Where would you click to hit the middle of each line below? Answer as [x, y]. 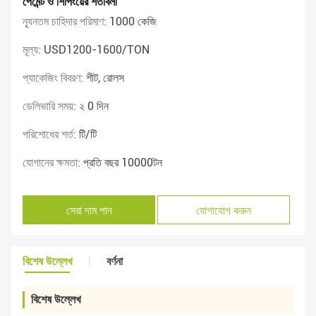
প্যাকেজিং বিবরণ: [54, 78]
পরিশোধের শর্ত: [51, 135]
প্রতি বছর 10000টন [123, 163]
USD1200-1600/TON [97, 50]
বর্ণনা [115, 262]
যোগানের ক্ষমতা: [53, 163]
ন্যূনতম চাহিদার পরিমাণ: [66, 22]
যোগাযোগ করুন [224, 210]
